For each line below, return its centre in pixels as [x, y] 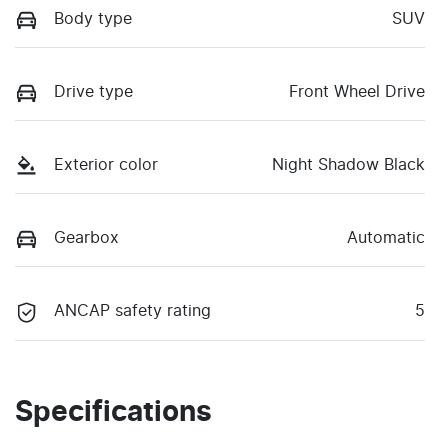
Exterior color [106, 165]
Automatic [386, 238]
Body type [93, 18]
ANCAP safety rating [132, 311]
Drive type [93, 91]
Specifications [113, 412]
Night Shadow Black [348, 165]
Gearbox [86, 238]
